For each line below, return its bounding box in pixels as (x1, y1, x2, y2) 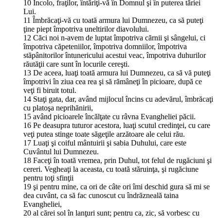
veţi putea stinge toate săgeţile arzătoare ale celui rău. (23, 129, 185, 138)
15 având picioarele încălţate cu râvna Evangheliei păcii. (23, 112, 196, 121)
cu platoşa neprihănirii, (23, 103, 93, 112)
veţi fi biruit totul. (23, 86, 76, 94)
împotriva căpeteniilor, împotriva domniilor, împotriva (23, 42, 187, 51)
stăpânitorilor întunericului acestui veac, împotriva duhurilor (23, 51, 206, 59)
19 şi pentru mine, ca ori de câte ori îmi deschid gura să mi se (23, 182, 210, 191)
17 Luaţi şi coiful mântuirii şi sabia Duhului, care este (23, 138, 186, 147)
